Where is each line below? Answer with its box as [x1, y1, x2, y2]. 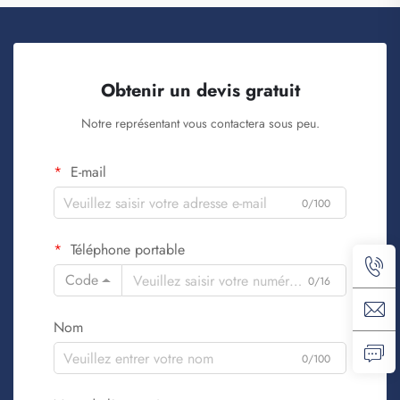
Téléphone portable [66, 239, 185, 261]
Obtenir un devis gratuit [100, 78, 300, 104]
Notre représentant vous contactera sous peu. [80, 114, 320, 133]
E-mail [66, 162, 106, 183]
